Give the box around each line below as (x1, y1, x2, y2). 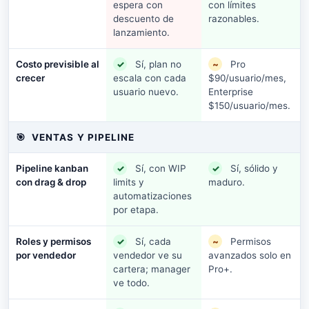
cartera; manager (113, 263, 190, 275)
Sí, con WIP (135, 162, 186, 174)
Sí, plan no (135, 58, 181, 70)
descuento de (113, 13, 174, 24)
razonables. (208, 13, 259, 24)
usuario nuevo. (113, 86, 179, 97)
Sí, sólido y (230, 162, 278, 174)
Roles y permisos (16, 235, 91, 247)
